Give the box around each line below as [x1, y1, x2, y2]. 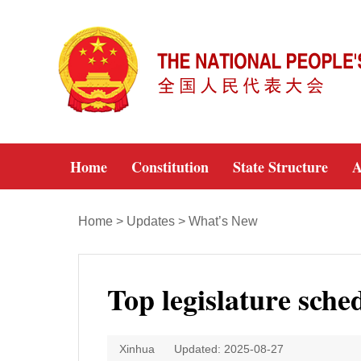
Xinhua [119, 342, 155, 355]
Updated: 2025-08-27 [174, 342, 284, 355]
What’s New [189, 214, 258, 228]
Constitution [131, 156, 209, 177]
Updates [127, 214, 175, 228]
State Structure [233, 156, 328, 177]
